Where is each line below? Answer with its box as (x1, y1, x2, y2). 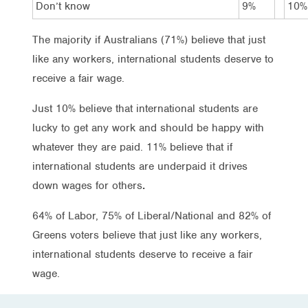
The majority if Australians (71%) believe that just (32, 32, 265, 47)
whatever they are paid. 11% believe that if (32, 140, 232, 154)
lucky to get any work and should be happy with (32, 120, 264, 135)
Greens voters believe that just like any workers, (32, 228, 262, 242)
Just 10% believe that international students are (32, 101, 258, 115)
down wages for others (32, 178, 142, 192)
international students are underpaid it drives (32, 159, 247, 173)
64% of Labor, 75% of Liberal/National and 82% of (32, 208, 271, 223)
